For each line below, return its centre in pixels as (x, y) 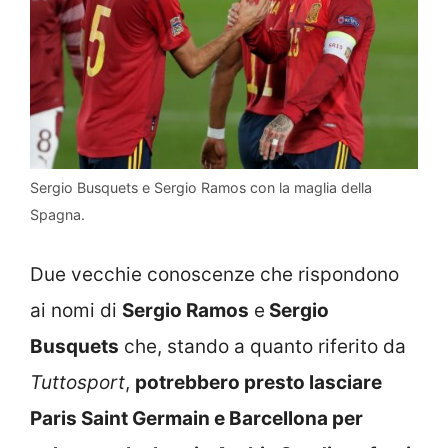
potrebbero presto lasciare (258, 382)
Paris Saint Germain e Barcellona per (196, 418)
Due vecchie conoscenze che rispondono (214, 274)
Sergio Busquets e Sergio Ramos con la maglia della (201, 188)
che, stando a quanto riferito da (262, 346)
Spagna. (57, 215)
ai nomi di (76, 310)
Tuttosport (77, 382)
